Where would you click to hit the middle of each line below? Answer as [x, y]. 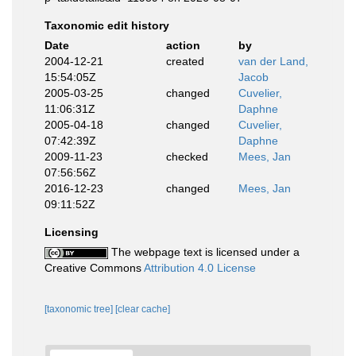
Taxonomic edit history [107, 25]
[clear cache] [143, 309]
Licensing [72, 232]
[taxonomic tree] [80, 309]
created [185, 61]
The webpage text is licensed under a [204, 252]
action [183, 45]
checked [187, 157]
